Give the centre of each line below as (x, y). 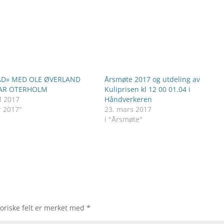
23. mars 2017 (128, 109)
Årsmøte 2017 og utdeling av (152, 79)
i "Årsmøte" (123, 119)
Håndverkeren (128, 99)
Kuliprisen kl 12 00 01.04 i (147, 89)
